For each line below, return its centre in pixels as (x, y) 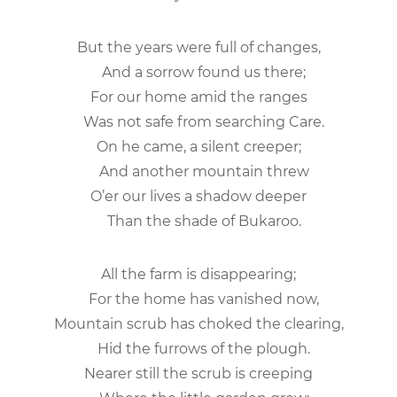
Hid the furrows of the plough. (198, 348)
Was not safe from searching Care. (198, 121)
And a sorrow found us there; (198, 72)
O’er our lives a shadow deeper (198, 196)
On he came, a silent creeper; (198, 146)
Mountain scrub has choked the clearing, (198, 323)
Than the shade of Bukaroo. (198, 221)
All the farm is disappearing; (198, 274)
